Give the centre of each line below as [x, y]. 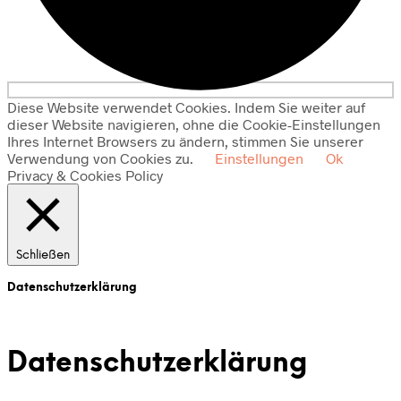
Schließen [43, 255]
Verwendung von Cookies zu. [102, 158]
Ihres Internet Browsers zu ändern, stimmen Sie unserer [185, 141]
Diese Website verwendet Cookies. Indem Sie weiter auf [186, 107]
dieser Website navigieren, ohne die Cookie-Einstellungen [194, 124]
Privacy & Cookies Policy [85, 175]
